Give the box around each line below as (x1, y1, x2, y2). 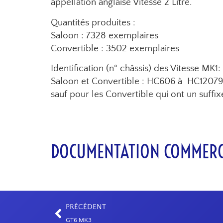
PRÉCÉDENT (66, 203, 106, 212)
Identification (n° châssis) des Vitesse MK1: (51, 63, 221, 74)
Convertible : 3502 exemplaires (51, 43, 179, 54)
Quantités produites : (51, 17, 135, 28)
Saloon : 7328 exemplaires (51, 30, 158, 41)
